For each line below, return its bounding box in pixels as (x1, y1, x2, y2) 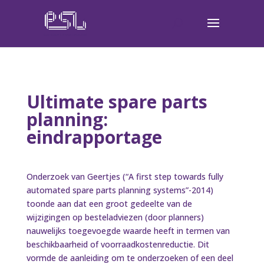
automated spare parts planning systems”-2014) (26, 184, 213, 196)
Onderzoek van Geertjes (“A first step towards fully (26, 171, 223, 182)
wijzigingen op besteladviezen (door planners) (26, 212, 204, 223)
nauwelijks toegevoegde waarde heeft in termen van (26, 225, 230, 236)
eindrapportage (26, 125, 162, 149)
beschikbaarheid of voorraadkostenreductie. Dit (26, 239, 209, 250)
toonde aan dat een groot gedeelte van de (26, 198, 192, 209)
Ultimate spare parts (26, 90, 207, 114)
